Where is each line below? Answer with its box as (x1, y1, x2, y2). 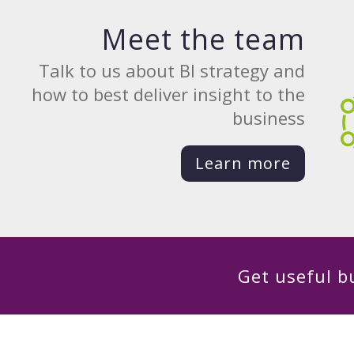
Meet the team (100, 19, 305, 58)
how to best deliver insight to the (31, 81, 305, 106)
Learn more (194, 152, 291, 174)
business (232, 105, 305, 130)
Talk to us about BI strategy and (38, 58, 305, 82)
